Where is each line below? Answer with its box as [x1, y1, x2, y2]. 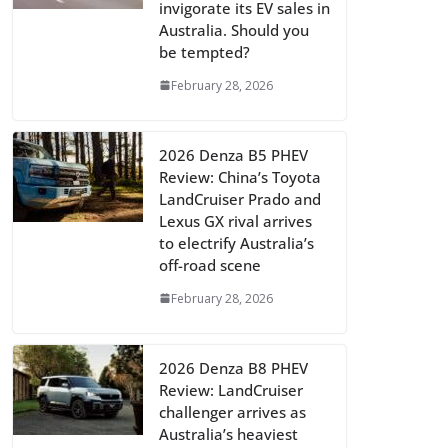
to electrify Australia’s [159, 232, 314, 253]
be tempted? [159, 41, 250, 62]
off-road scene [159, 254, 261, 275]
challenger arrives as [159, 401, 306, 422]
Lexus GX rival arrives [159, 210, 312, 231]
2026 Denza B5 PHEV [159, 144, 308, 165]
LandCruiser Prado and [159, 188, 321, 209]
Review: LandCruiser [159, 379, 303, 400]
